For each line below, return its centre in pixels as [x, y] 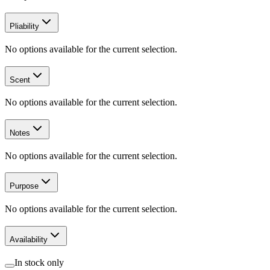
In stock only [39, 262]
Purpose [24, 186]
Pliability [24, 27]
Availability [29, 239]
